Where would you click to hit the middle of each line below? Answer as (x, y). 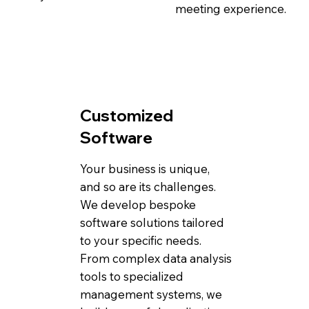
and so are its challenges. (148, 186)
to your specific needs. (140, 240)
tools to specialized (131, 276)
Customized (126, 115)
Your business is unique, (144, 168)
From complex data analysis (156, 258)
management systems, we (151, 294)
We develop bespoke (138, 204)
